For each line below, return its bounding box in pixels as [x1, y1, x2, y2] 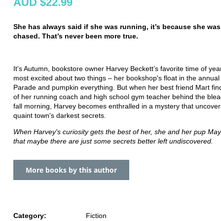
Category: [13, 211, 46, 220]
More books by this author [26, 165, 117, 175]
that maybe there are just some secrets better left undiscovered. [13, 137, 213, 145]
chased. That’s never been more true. [13, 32, 140, 40]
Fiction [86, 211, 107, 220]
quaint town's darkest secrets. [13, 111, 106, 119]
